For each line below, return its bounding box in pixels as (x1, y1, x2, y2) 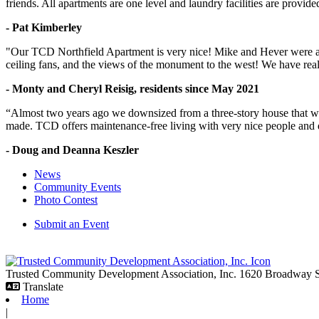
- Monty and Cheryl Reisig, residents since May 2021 (6, 82, 259, 95)
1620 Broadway (239, 267, 315, 280)
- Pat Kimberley (6, 21, 82, 33)
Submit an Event (34, 217, 109, 230)
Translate (23, 280, 63, 293)
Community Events (34, 180, 121, 193)
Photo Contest (34, 193, 98, 206)
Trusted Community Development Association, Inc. (6, 267, 239, 280)
